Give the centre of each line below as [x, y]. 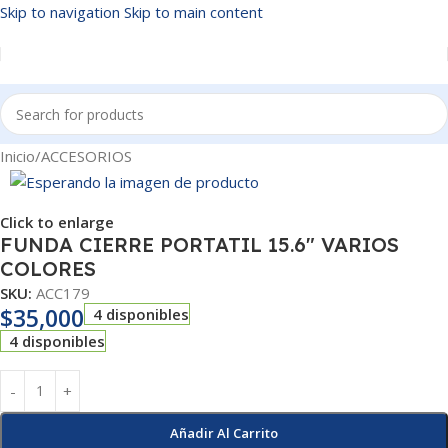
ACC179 [63, 292]
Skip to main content [193, 12]
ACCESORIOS [86, 156]
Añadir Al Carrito [223, 432]
